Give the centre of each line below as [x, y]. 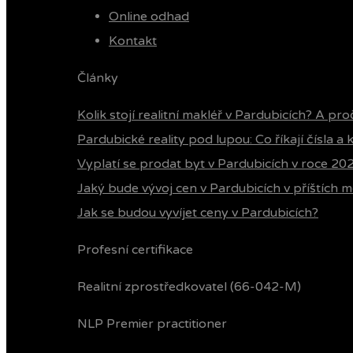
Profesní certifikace [135, 250]
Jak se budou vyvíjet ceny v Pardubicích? [198, 213]
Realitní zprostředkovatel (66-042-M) [189, 287]
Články [98, 78]
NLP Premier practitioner [152, 324]
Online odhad [149, 17]
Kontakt [133, 41]
